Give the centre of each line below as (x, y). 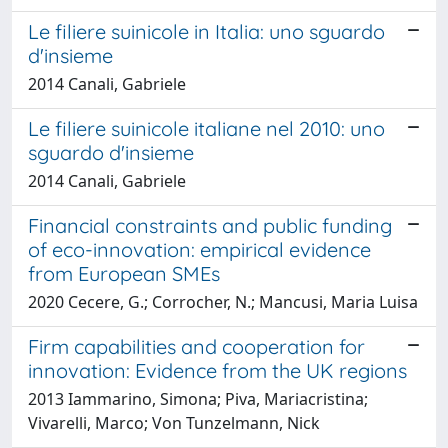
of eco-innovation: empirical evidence (199, 249)
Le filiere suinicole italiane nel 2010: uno (206, 128)
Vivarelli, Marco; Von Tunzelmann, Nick (174, 422)
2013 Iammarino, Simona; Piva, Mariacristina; (198, 398)
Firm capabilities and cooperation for (196, 346)
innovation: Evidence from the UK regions (217, 370)
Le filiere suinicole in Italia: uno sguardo (206, 31)
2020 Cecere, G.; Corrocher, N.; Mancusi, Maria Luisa (223, 301)
